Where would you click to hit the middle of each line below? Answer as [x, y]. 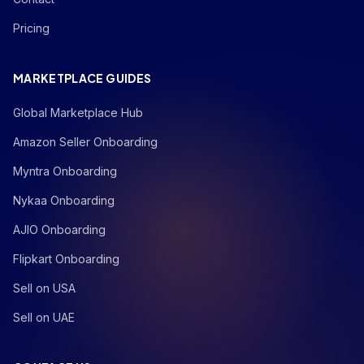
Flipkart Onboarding [66, 259]
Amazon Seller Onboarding [85, 142]
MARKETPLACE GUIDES [82, 78]
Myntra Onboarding [65, 171]
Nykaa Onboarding [64, 200]
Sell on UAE [44, 317]
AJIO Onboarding [59, 230]
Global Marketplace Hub [78, 113]
